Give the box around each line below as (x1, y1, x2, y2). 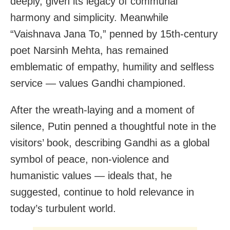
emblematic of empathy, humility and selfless (10, 61, 214, 72)
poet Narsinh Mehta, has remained (10, 44, 168, 56)
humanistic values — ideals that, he (10, 169, 172, 181)
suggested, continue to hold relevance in (10, 186, 194, 198)
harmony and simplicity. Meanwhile (10, 11, 168, 23)
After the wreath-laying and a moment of (10, 104, 195, 116)
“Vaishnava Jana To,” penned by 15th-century (10, 28, 218, 40)
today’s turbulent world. (10, 202, 116, 214)
